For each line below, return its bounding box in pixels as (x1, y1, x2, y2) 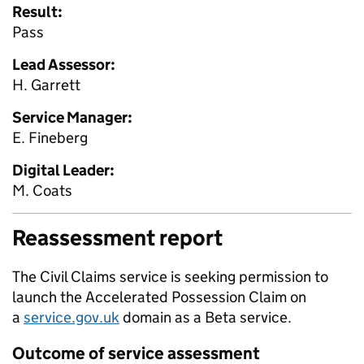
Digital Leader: (12, 161, 115, 180)
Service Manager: (12, 108, 132, 127)
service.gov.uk (24, 308, 119, 327)
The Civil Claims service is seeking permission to (12, 267, 328, 286)
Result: (12, 2, 63, 21)
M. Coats (12, 181, 72, 200)
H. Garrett (12, 76, 80, 94)
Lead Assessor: (12, 55, 115, 74)
